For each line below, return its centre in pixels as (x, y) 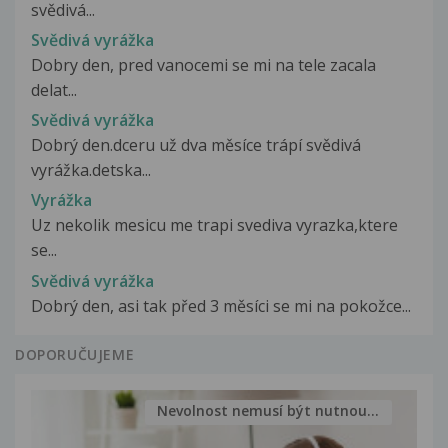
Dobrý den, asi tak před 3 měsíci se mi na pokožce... (221, 305)
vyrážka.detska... (91, 170)
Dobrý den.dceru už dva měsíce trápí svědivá (196, 145)
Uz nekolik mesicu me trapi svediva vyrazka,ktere (214, 225)
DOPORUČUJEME (75, 354)
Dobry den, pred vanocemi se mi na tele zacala (203, 64)
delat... (54, 89)
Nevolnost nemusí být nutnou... (268, 411)
